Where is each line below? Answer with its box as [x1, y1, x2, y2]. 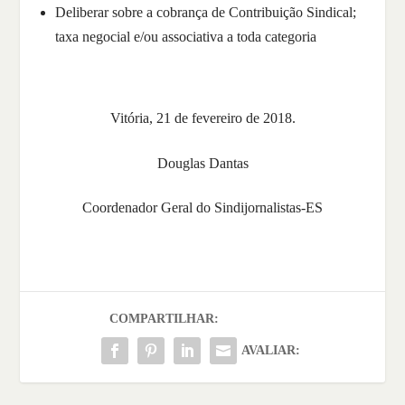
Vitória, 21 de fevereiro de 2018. [109, 110, 296, 127]
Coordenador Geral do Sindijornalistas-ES [82, 200, 323, 216]
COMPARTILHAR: [109, 312, 219, 326]
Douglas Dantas [156, 155, 249, 171]
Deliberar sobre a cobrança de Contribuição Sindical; [54, 4, 356, 20]
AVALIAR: [240, 344, 300, 358]
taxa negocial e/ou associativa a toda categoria [54, 28, 316, 44]
